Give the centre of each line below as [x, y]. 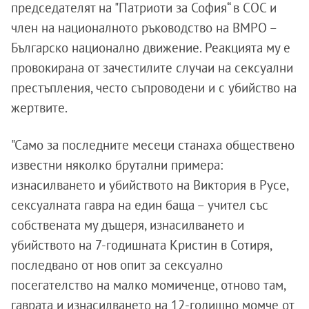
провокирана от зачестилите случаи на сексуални [152, 68]
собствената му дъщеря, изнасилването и [128, 225]
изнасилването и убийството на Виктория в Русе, [150, 185]
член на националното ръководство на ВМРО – [144, 28]
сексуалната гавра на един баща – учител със [140, 205]
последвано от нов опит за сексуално [117, 265]
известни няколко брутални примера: [117, 165]
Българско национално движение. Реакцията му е [151, 48]
